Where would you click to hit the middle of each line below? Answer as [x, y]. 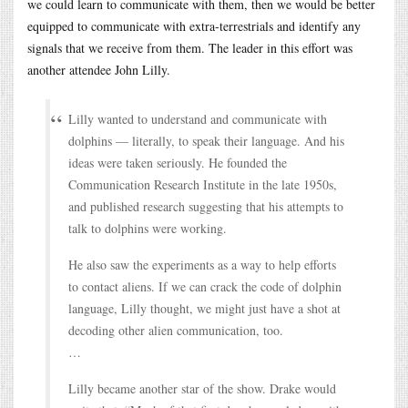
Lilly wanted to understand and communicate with [198, 118]
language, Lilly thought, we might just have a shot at [204, 308]
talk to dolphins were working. [148, 228]
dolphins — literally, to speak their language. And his [206, 140]
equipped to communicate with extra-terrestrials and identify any [194, 25]
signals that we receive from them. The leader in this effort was [190, 47]
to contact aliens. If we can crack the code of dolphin [205, 286]
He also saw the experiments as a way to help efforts [202, 264]
